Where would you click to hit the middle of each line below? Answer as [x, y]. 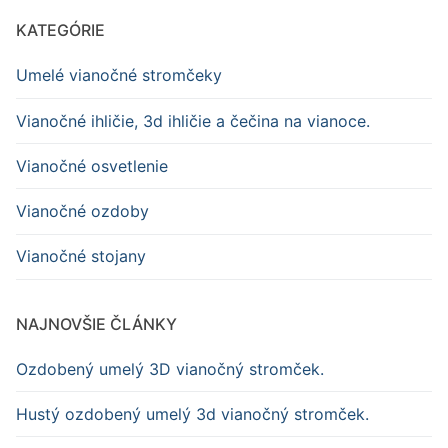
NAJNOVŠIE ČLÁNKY [96, 323]
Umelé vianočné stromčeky [119, 75]
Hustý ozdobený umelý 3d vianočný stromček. [192, 413]
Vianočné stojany [81, 256]
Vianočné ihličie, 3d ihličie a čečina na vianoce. [193, 120]
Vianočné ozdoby [82, 210]
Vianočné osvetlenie [92, 165]
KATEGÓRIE [60, 30]
